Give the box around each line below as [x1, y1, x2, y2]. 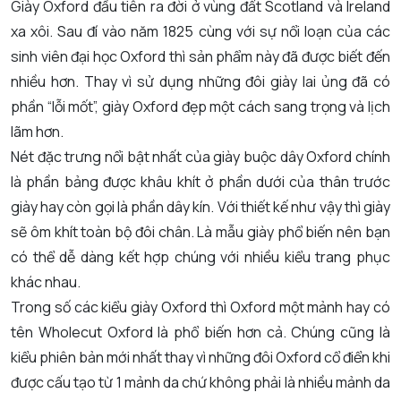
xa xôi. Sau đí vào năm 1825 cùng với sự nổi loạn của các [11, 21, 390, 42]
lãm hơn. [11, 122, 64, 142]
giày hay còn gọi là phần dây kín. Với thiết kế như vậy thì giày [11, 197, 390, 218]
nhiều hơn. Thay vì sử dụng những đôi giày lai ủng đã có [11, 72, 390, 92]
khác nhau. [11, 272, 81, 293]
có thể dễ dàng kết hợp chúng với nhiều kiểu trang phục [11, 247, 390, 268]
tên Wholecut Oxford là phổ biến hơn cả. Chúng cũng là [11, 322, 390, 343]
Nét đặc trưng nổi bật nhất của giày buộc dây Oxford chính [11, 147, 390, 167]
